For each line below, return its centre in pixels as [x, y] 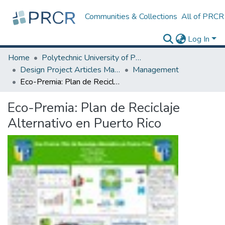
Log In [199, 39]
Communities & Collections [131, 17]
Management [156, 70]
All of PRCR [203, 17]
